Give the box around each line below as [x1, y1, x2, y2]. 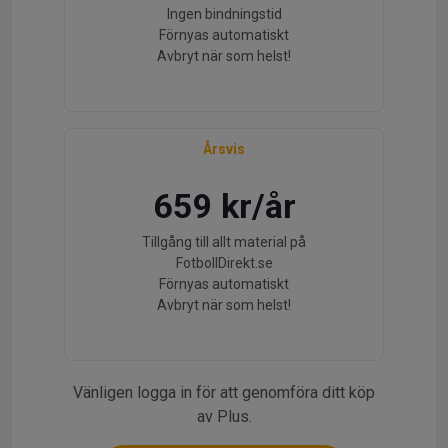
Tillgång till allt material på [142, 234, 306, 250]
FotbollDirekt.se [175, 255, 273, 271]
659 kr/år [152, 186, 296, 226]
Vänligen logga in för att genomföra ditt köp [73, 383, 375, 402]
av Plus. [196, 407, 252, 426]
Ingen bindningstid [166, 6, 282, 22]
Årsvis [203, 141, 245, 157]
